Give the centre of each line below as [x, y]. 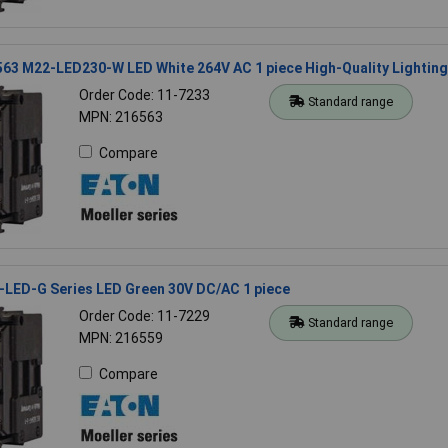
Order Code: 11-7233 [144, 94]
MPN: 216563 [120, 116]
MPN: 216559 [120, 337]
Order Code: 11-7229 [144, 315]
